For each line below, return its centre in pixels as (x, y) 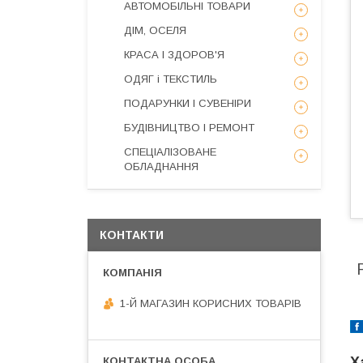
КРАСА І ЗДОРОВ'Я (174, 55)
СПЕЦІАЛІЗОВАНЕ (170, 152)
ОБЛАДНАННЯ (161, 167)
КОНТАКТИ (132, 235)
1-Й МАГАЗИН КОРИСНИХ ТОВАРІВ (211, 303)
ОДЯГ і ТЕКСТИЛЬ (171, 79)
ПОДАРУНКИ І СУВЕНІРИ (188, 103)
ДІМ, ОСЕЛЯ (155, 30)
